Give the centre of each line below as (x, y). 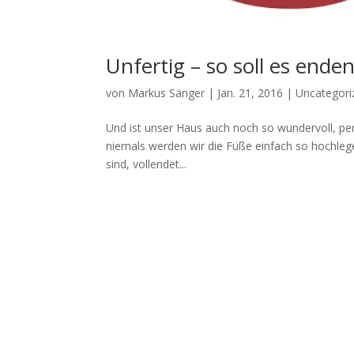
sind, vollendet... (147, 164)
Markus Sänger (167, 93)
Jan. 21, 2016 (250, 93)
